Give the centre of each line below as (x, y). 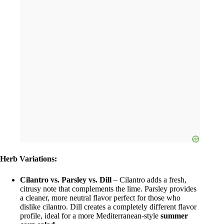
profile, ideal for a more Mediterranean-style (90, 216)
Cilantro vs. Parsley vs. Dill (66, 180)
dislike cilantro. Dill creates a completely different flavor (108, 207)
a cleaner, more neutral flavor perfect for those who (100, 198)
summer (174, 216)
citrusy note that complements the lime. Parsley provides (108, 189)
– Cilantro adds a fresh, (149, 180)
